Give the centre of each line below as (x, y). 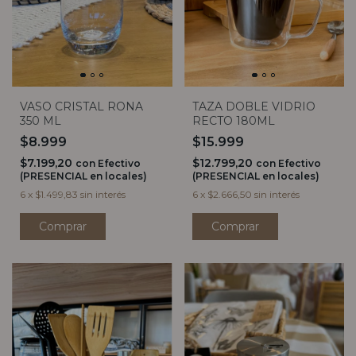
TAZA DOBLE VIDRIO (253, 106)
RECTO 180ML (233, 120)
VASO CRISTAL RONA (81, 106)
